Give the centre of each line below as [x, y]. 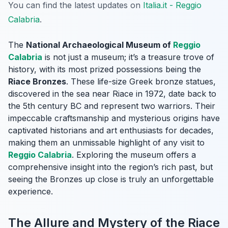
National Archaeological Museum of [99, 45]
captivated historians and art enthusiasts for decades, [111, 131]
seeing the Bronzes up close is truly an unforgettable [111, 179]
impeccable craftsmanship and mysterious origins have [114, 118]
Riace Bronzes [37, 82]
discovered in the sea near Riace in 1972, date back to [112, 94]
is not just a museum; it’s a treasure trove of [128, 57]
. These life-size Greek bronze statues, [141, 82]
